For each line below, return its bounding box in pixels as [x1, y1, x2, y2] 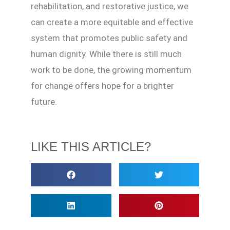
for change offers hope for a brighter [31, 81, 174, 91]
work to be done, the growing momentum [31, 65, 191, 75]
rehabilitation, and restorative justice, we [31, 1, 188, 12]
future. [31, 97, 57, 107]
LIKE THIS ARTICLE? [31, 140, 151, 154]
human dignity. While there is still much [31, 49, 182, 60]
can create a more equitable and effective [31, 17, 193, 28]
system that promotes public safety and [31, 33, 187, 44]
